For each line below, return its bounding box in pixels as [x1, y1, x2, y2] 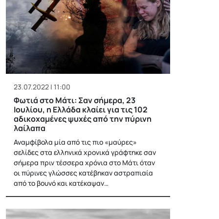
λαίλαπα [14, 122, 45, 133]
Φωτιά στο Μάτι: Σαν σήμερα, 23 [14, 94, 135, 106]
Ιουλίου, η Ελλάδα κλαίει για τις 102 [14, 104, 148, 115]
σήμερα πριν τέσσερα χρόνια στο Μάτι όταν [14, 157, 155, 167]
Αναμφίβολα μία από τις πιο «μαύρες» [14, 137, 137, 147]
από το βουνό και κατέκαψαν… [14, 178, 109, 188]
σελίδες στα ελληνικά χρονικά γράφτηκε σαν [14, 147, 156, 157]
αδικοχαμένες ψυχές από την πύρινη [14, 113, 152, 124]
